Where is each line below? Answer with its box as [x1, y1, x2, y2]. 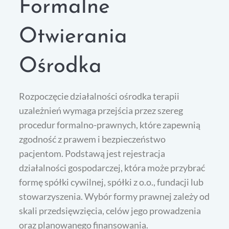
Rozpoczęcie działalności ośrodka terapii [19, 90, 180, 102]
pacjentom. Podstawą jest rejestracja [19, 147, 166, 159]
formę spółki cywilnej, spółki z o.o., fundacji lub [19, 176, 204, 188]
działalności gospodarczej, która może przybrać [19, 162, 205, 173]
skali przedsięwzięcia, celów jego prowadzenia [19, 204, 201, 216]
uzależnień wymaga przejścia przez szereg [19, 104, 184, 116]
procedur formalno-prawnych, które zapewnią [19, 119, 201, 130]
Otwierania [19, 26, 128, 48]
